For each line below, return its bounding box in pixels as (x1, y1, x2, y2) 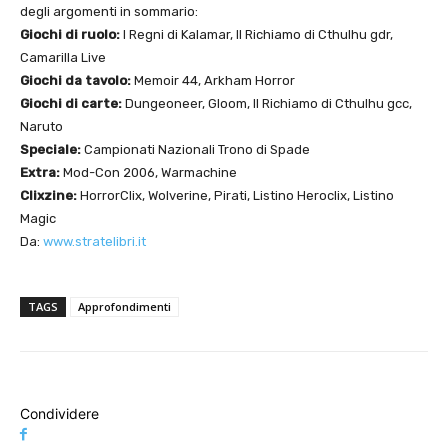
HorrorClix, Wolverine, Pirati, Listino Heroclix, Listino (77, 188, 394, 204)
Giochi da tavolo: (20, 73, 131, 89)
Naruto (20, 119, 63, 135)
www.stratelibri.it (43, 234, 146, 250)
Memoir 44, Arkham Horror (131, 73, 295, 89)
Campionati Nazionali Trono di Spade (81, 142, 310, 158)
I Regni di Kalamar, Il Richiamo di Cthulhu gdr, (120, 27, 393, 43)
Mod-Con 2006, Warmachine (60, 165, 237, 181)
